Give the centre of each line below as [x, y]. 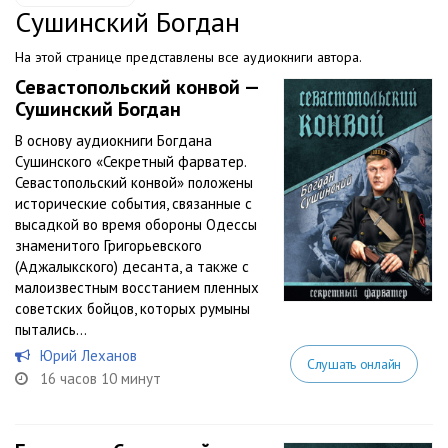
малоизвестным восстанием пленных [137, 287]
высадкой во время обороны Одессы [136, 224]
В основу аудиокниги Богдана [113, 140]
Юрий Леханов [88, 355]
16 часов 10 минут [100, 378]
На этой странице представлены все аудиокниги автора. [188, 57]
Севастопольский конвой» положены [134, 182]
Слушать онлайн [353, 364]
